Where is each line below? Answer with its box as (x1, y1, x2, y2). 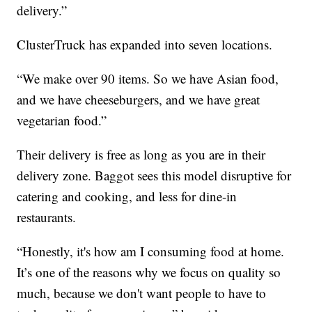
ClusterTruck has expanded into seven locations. (17, 36, 273, 54)
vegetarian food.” (17, 111, 107, 130)
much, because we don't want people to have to (17, 284, 267, 302)
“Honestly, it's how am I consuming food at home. (17, 242, 285, 260)
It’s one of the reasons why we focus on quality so (17, 263, 281, 281)
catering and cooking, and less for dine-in (17, 187, 237, 205)
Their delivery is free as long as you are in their (17, 146, 266, 164)
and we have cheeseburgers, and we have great (17, 91, 260, 109)
